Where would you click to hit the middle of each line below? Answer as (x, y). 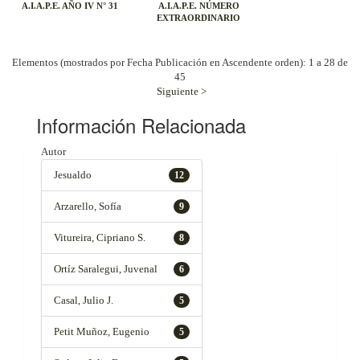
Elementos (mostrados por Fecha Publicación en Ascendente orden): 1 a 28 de (180, 62)
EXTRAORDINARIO (198, 18)
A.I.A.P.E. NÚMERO (198, 6)
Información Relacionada (141, 125)
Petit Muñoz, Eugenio (102, 331)
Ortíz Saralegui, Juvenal (106, 269)
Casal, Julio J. (84, 300)
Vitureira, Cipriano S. (100, 237)
